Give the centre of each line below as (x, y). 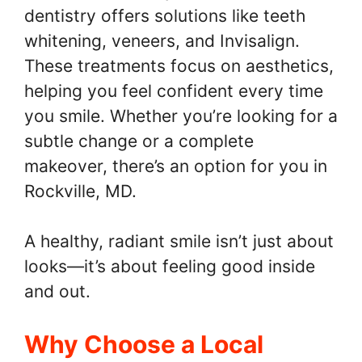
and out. (57, 291)
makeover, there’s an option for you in (176, 166)
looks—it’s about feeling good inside (170, 266)
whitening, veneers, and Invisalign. (162, 40)
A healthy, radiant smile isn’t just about (179, 241)
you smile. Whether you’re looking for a (181, 116)
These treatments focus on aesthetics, (179, 65)
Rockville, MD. (80, 191)
